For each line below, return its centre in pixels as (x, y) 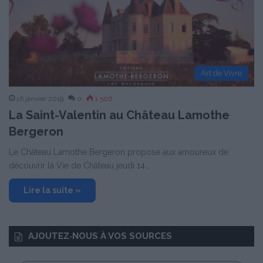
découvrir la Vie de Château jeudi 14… (79, 166)
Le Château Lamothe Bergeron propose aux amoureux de (119, 152)
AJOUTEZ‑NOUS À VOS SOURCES (100, 236)
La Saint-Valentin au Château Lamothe (119, 115)
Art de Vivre (221, 73)
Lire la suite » (52, 190)
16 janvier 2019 (40, 99)
